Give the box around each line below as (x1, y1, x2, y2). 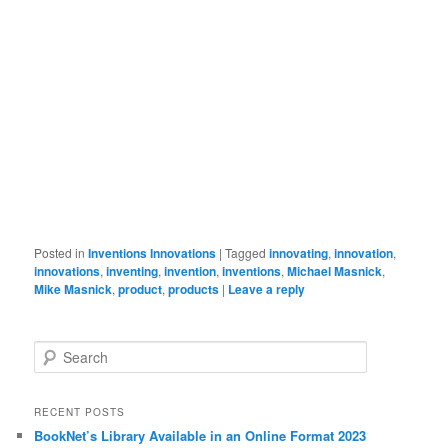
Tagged (225, 244, 267, 262)
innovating (269, 244, 329, 263)
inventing (106, 262, 159, 281)
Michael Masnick (287, 262, 383, 281)
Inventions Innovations (88, 244, 217, 263)
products (168, 280, 220, 299)
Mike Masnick (34, 280, 113, 299)
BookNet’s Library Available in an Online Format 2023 (34, 425, 367, 445)
